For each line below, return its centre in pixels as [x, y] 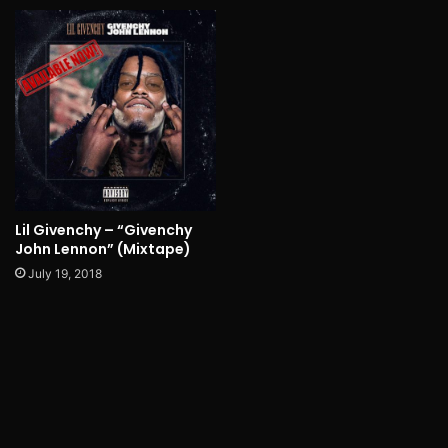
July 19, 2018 [65, 274]
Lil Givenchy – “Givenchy [103, 230]
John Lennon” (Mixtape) [103, 249]
